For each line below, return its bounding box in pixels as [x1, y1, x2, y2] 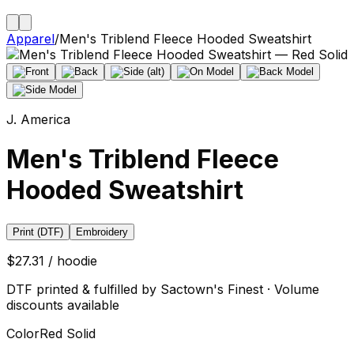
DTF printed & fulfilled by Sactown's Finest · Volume [6, 281, 319, 297]
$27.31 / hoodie [6, 252, 97, 269]
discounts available [6, 296, 119, 313]
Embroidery [76, 225, 128, 238]
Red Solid [40, 325, 96, 341]
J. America [6, 111, 70, 127]
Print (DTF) [13, 225, 63, 238]
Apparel [6, 31, 55, 47]
